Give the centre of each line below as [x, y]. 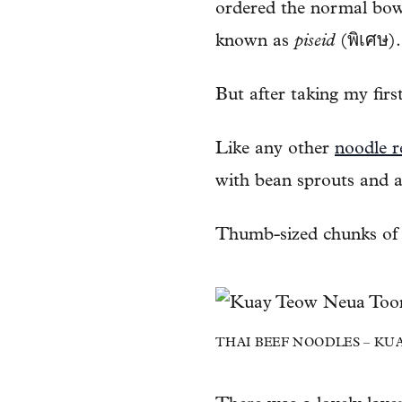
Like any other [275, 149]
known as [255, 41]
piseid [315, 41]
